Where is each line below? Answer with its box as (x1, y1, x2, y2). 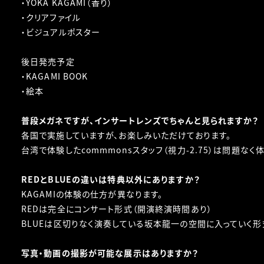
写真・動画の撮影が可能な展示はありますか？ (21, 247, 199, 259)
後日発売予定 (21, 55, 75, 67)
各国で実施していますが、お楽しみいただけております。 (21, 129, 232, 141)
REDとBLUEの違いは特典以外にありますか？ (21, 173, 200, 185)
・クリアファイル (21, 11, 81, 23)
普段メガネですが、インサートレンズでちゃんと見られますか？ (21, 114, 259, 126)
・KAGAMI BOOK (21, 70, 91, 82)
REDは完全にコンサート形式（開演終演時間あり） (21, 203, 212, 214)
